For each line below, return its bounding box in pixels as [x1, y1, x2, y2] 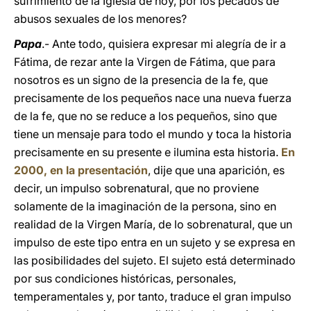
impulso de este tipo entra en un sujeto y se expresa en [14, 235, 295, 249]
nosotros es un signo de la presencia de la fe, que [14, 73, 268, 87]
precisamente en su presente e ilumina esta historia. [14, 145, 281, 159]
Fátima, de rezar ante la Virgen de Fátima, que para [14, 55, 276, 69]
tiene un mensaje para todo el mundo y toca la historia [14, 127, 292, 141]
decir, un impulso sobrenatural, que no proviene [14, 181, 259, 195]
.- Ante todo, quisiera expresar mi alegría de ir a [42, 37, 286, 51]
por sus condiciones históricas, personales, [14, 271, 236, 285]
